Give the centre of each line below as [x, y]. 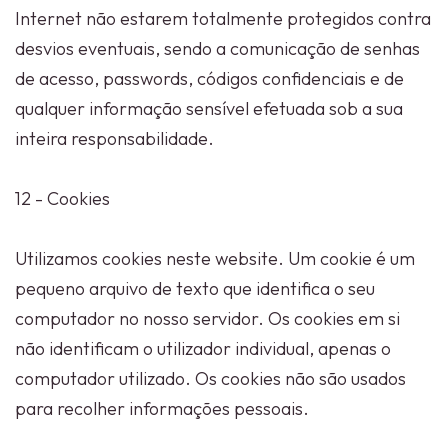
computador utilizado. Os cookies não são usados [210, 378]
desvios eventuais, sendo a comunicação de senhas [217, 48]
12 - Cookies [64, 198]
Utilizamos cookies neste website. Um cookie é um [215, 258]
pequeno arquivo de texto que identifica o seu [195, 288]
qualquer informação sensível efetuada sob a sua [209, 108]
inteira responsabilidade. [114, 138]
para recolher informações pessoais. [162, 408]
